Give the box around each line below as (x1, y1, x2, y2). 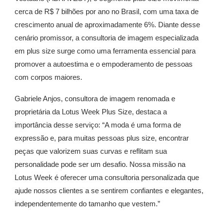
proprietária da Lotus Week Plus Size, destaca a (15, 108, 167, 116)
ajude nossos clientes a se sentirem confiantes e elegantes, (15, 186, 203, 195)
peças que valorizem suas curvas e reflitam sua (15, 147, 167, 156)
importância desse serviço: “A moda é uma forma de (15, 121, 181, 129)
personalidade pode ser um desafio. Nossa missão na (15, 160, 185, 169)
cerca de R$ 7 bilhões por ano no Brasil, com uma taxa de (15, 7, 199, 16)
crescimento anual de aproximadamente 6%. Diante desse (15, 20, 200, 29)
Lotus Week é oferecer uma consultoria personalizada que (15, 173, 199, 182)
